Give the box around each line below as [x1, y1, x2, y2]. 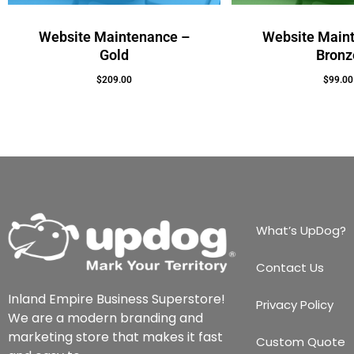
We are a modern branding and [8, 308, 203, 327]
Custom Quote [256, 333, 346, 351]
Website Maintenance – [38, 28, 190, 46]
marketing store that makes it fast [8, 327, 223, 346]
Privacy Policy [256, 296, 334, 314]
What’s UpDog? [256, 222, 347, 239]
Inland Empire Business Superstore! [8, 289, 225, 308]
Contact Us [256, 259, 325, 277]
